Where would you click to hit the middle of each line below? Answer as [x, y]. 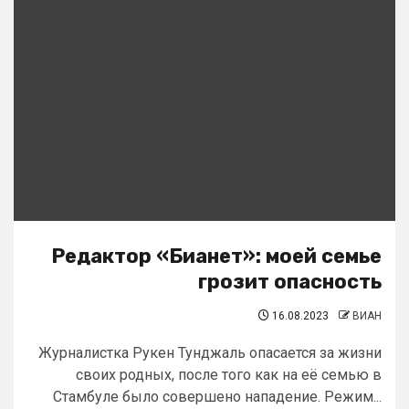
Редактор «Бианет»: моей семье [216, 256]
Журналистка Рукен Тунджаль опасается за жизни [210, 353]
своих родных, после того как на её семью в [229, 375]
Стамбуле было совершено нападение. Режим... [217, 397]
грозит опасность [290, 282]
